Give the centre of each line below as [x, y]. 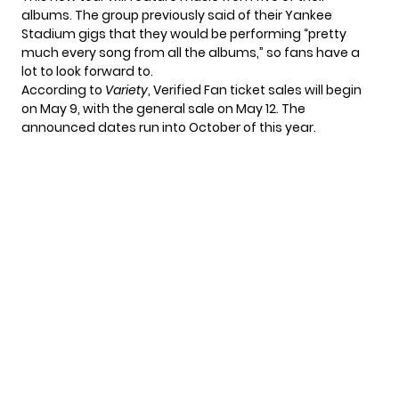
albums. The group [81, 16]
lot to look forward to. [87, 72]
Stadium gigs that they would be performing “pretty [184, 34]
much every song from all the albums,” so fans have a [191, 53]
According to [62, 90]
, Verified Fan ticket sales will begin [255, 90]
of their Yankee [284, 16]
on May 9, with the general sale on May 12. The [163, 109]
